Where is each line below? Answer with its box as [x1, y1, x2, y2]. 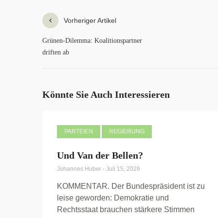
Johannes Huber [57, 165, 103, 173]
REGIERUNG [109, 128, 145, 135]
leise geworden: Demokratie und [57, 194, 169, 202]
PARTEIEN [64, 128, 93, 135]
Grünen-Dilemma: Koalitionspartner [42, 37, 142, 45]
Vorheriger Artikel [64, 17, 116, 25]
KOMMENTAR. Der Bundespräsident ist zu [57, 182, 205, 191]
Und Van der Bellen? [57, 150, 143, 161]
